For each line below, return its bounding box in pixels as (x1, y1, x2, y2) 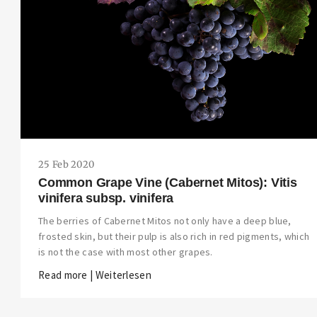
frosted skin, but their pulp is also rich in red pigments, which (38, 230, 310, 243)
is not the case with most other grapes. (38, 246, 213, 259)
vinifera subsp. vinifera (38, 191, 174, 206)
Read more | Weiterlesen (38, 268, 151, 282)
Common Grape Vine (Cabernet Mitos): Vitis (38, 175, 297, 190)
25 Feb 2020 (38, 158, 95, 171)
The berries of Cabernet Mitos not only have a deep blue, (38, 214, 292, 228)
